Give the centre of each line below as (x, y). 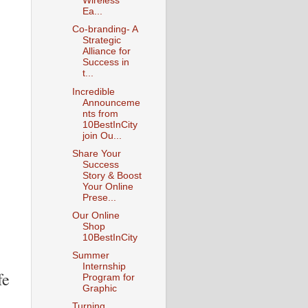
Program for (108, 277)
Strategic (101, 41)
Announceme (111, 102)
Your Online (108, 186)
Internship (104, 266)
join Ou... (102, 135)
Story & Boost (112, 175)
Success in (106, 63)
